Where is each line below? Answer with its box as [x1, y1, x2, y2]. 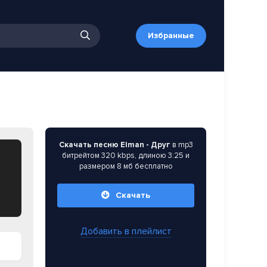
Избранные [148, 30, 194, 41]
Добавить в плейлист [80, 225, 172, 237]
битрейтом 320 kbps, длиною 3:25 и [62, 151, 190, 160]
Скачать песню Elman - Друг [58, 140, 170, 150]
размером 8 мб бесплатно [79, 162, 173, 171]
